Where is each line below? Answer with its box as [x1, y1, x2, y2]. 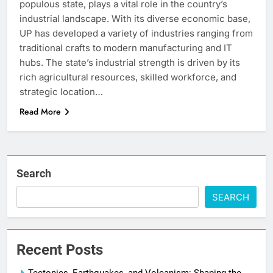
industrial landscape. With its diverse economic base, [19, 12, 250, 24]
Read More [19, 105, 61, 118]
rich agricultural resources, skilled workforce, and [19, 71, 236, 83]
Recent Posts [16, 241, 103, 258]
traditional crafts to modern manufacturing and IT [19, 41, 232, 54]
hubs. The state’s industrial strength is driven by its [19, 56, 240, 68]
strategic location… [19, 85, 103, 97]
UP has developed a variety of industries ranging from [19, 27, 253, 39]
